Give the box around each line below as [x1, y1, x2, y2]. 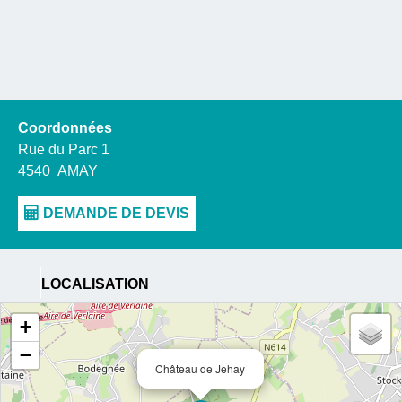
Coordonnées [18, 120, 112, 136]
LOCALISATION [40, 276, 149, 293]
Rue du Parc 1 [18, 142, 109, 158]
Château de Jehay [155, 361, 245, 377]
